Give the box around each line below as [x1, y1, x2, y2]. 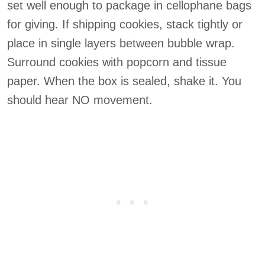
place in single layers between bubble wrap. [7, 37, 235, 50]
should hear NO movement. [7, 93, 153, 106]
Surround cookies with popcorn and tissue [7, 56, 227, 69]
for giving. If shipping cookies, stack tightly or [7, 18, 243, 31]
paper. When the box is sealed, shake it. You [7, 75, 241, 88]
